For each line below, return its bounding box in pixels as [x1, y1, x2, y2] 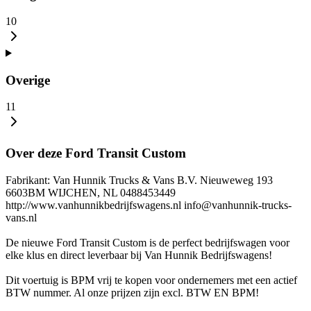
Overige [6, 72, 50, 87]
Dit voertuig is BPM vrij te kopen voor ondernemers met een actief [6, 274, 297, 286]
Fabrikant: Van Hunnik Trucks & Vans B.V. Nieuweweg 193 [6, 174, 273, 186]
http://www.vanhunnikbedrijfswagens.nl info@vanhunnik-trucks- [6, 199, 292, 211]
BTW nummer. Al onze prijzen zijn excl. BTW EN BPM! [6, 286, 259, 299]
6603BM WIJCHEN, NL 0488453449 [6, 186, 176, 199]
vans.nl [6, 211, 37, 224]
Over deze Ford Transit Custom [6, 145, 186, 160]
